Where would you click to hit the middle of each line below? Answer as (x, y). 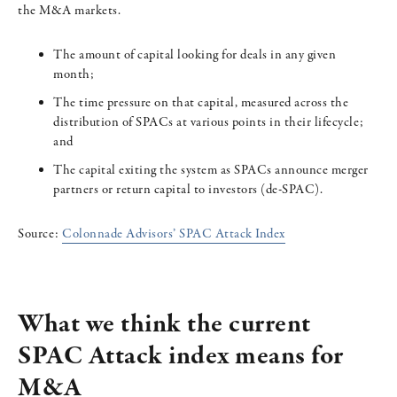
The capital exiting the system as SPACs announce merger (211, 171)
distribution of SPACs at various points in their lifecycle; (209, 123)
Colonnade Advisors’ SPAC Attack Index (174, 234)
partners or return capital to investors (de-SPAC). (188, 190)
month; (74, 75)
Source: (40, 234)
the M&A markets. (69, 11)
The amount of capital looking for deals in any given (195, 55)
